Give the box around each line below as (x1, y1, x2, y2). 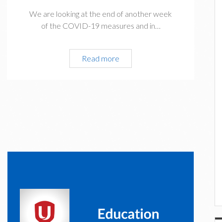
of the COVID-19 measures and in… (41, 20, 161, 30)
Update (119, 64, 145, 74)
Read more (82, 53, 120, 63)
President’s (119, 53, 158, 62)
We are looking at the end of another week (29, 8, 172, 18)
